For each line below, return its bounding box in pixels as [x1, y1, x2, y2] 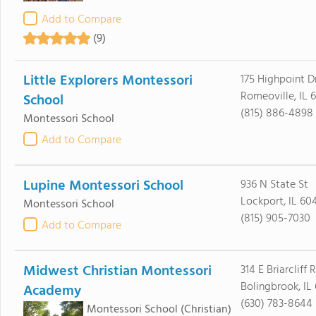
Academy [23, 280, 81, 303]
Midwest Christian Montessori [23, 260, 212, 283]
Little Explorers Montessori [23, 70, 193, 92]
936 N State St [240, 176, 308, 194]
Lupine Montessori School [23, 175, 183, 197]
